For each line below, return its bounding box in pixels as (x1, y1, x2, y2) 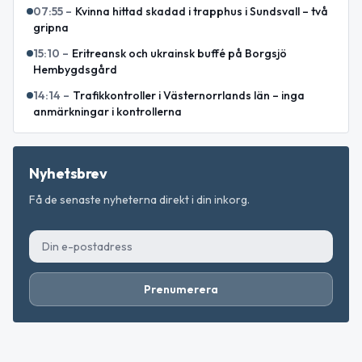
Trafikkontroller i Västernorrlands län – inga (73, 87, 305, 103)
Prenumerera (144, 281, 218, 297)
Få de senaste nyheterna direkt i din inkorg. (29, 192, 250, 207)
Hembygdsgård (33, 61, 117, 77)
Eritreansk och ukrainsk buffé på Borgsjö (72, 45, 287, 61)
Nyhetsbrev (29, 163, 107, 183)
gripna (33, 19, 69, 35)
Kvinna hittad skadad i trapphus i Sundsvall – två (75, 3, 328, 19)
